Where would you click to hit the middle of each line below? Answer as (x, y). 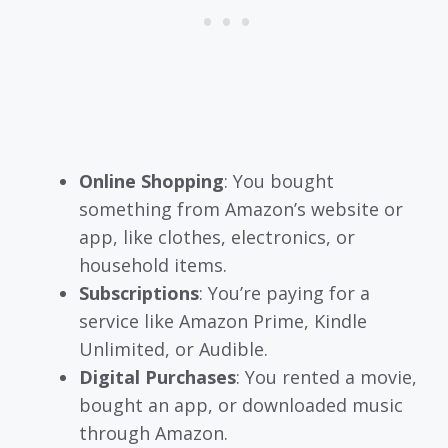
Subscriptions (139, 292)
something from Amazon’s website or (241, 208)
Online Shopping (151, 180)
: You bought (279, 180)
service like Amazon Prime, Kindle (223, 320)
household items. (153, 264)
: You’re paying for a (284, 292)
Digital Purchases (157, 376)
